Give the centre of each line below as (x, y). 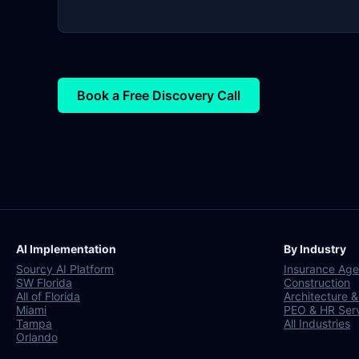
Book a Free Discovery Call (159, 96)
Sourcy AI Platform (65, 269)
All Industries (317, 324)
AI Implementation (66, 249)
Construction (317, 283)
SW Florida (44, 283)
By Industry (315, 249)
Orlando (37, 337)
